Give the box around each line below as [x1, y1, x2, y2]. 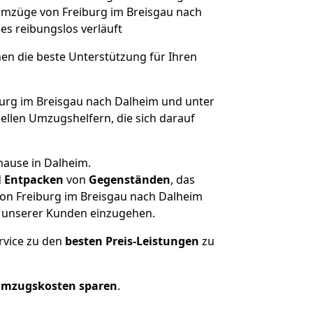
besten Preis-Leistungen [65, 233, 199, 249]
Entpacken [3, 172, 64, 187]
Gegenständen [88, 172, 170, 187]
